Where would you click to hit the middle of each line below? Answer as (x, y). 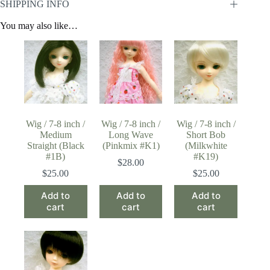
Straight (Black (55, 145)
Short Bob (206, 134)
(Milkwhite (206, 145)
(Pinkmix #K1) (131, 145)
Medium (55, 134)
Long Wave (131, 134)
